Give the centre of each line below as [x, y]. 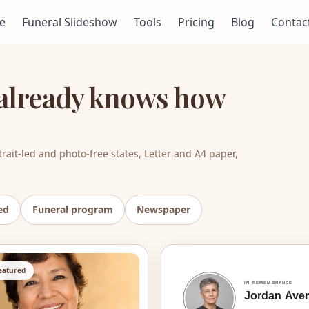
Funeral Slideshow [69, 22]
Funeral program [73, 209]
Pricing [196, 22]
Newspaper [163, 209]
